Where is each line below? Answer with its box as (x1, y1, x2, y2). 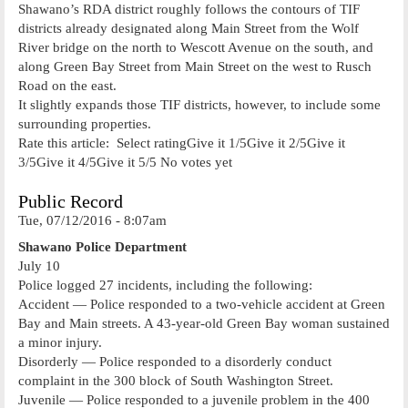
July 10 (18, 258, 60, 273)
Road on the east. (18, 77, 117, 93)
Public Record (18, 192, 123, 211)
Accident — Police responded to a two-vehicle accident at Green (18, 296, 385, 311)
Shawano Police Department (18, 239, 187, 254)
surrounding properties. (18, 116, 151, 131)
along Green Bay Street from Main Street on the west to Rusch (18, 58, 372, 74)
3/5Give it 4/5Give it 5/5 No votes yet (18, 154, 232, 169)
